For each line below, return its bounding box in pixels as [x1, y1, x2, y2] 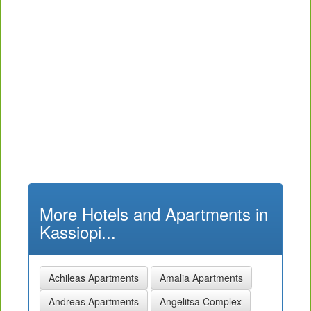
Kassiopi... [40, 219, 116, 244]
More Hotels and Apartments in [40, 201, 268, 226]
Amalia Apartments [160, 270, 243, 285]
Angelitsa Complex [160, 294, 242, 308]
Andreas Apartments [49, 294, 139, 308]
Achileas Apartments [49, 270, 139, 285]
